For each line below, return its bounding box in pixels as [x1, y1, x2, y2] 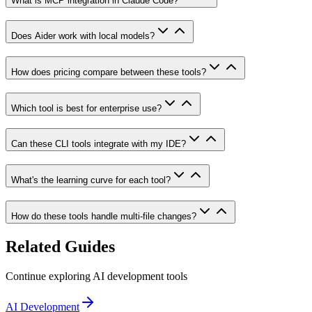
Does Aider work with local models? [11, 31, 155, 42]
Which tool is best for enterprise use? [11, 102, 162, 114]
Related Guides [6, 237, 115, 256]
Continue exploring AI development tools [6, 270, 187, 282]
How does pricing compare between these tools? [11, 67, 206, 78]
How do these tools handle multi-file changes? [11, 210, 196, 221]
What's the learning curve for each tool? [11, 175, 171, 186]
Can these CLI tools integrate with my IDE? [11, 139, 186, 150]
